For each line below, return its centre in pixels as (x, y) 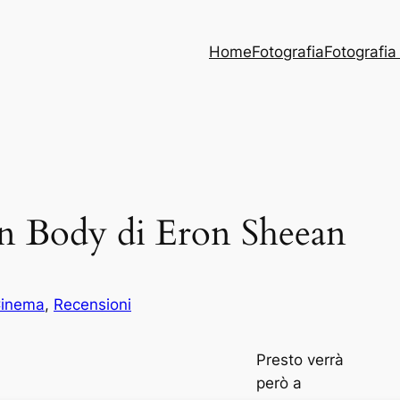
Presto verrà (300, 359)
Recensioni (92, 305)
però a (279, 383)
